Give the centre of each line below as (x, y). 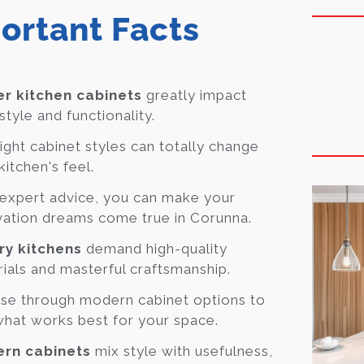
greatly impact (195, 95)
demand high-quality (155, 248)
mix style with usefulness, (182, 351)
